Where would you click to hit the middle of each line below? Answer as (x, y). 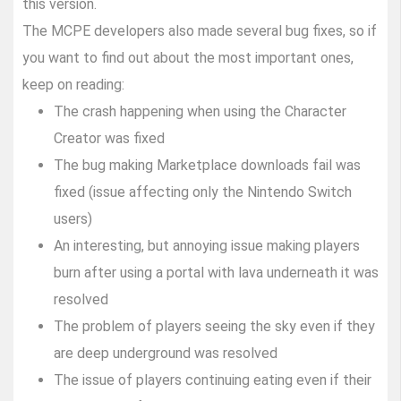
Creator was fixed (109, 139)
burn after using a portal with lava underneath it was (216, 273)
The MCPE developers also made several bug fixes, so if (200, 31)
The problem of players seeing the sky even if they (214, 327)
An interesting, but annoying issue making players (207, 246)
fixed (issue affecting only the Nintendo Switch (203, 192)
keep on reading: (73, 85)
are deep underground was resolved (166, 354)
